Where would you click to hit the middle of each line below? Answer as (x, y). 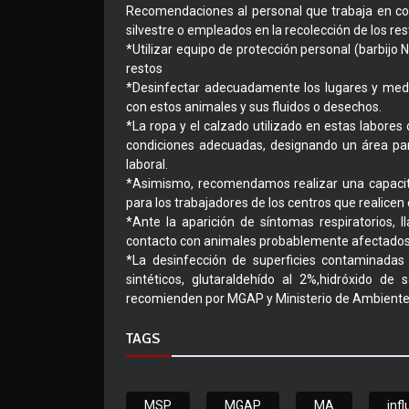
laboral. (147, 165)
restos (144, 69)
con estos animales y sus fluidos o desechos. (254, 107)
